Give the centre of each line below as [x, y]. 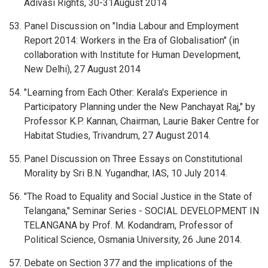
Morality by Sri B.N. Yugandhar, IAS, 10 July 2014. [126, 173]
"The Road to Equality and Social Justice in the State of [138, 197]
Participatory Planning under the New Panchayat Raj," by [140, 107]
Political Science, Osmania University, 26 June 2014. [133, 240]
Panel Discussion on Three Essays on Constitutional [133, 159]
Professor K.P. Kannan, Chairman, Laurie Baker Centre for [141, 121]
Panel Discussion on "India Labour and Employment [131, 26]
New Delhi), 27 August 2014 [82, 69]
